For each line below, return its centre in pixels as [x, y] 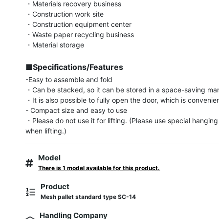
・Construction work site [65, 14]
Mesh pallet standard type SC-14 [88, 197]
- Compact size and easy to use [77, 110]
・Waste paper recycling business [80, 34]
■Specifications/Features [75, 67]
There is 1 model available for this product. [99, 168]
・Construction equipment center [79, 24]
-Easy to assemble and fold [69, 79]
